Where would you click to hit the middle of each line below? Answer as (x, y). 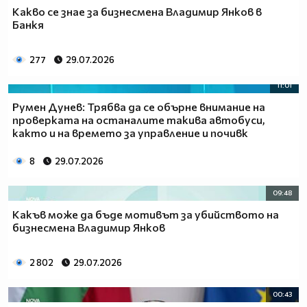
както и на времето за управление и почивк (130, 132)
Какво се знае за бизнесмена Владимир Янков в (137, 12)
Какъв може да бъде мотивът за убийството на (146, 214)
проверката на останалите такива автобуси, (139, 119)
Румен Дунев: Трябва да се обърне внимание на (139, 106)
